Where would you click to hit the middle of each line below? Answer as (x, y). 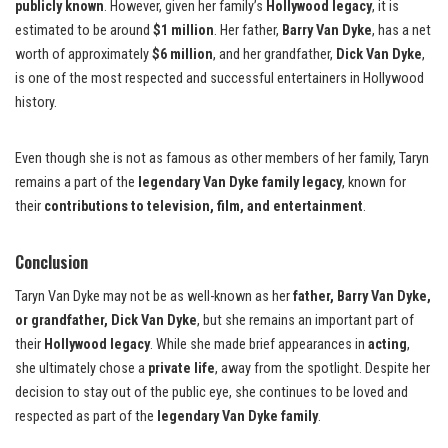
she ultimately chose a (81, 369)
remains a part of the (76, 183)
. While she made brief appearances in (259, 345)
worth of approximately (83, 55)
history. (36, 103)
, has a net (401, 31)
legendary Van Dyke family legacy (240, 183)
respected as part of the (86, 417)
